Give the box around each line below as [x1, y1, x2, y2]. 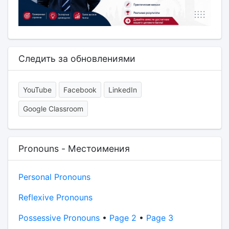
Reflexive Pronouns [18, 192, 93, 203]
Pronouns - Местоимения [18, 143, 130, 154]
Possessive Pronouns [18, 213, 100, 223]
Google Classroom [22, 104, 83, 113]
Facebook [63, 85, 97, 95]
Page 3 [146, 213, 173, 223]
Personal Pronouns [18, 172, 90, 182]
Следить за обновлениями [18, 53, 135, 64]
